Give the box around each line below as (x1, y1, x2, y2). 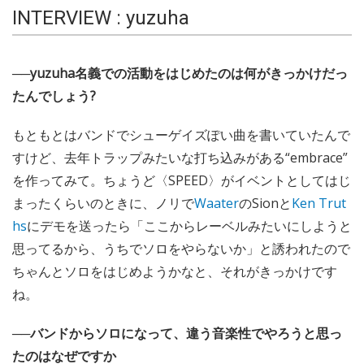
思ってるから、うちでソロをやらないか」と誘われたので (12, 239, 350, 258)
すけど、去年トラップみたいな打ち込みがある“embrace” (12, 148, 348, 167)
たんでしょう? (12, 86, 96, 105)
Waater (194, 193, 239, 212)
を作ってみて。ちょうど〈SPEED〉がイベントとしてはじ (12, 171, 351, 189)
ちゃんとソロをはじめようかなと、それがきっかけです (12, 262, 337, 280)
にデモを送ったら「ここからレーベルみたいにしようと (27, 216, 352, 235)
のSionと (239, 193, 292, 212)
